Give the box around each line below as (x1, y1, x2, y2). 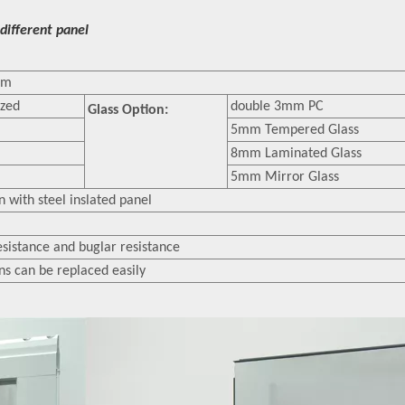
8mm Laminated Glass (231, 146, 362, 161)
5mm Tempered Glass (231, 123, 359, 137)
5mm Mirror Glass (231, 170, 339, 184)
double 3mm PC (231, 99, 324, 114)
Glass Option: (88, 103, 168, 118)
